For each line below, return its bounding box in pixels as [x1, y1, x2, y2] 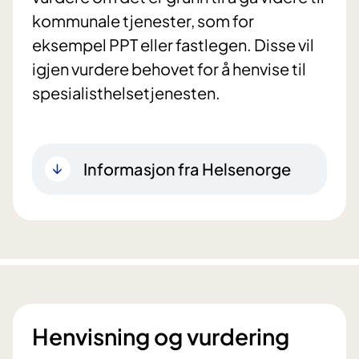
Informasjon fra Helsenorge [83, 159, 291, 179]
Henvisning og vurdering [32, 322, 289, 351]
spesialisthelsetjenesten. [32, 83, 220, 103]
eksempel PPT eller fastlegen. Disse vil [32, 34, 314, 55]
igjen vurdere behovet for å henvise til [32, 58, 306, 79]
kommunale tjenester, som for [32, 10, 254, 31]
